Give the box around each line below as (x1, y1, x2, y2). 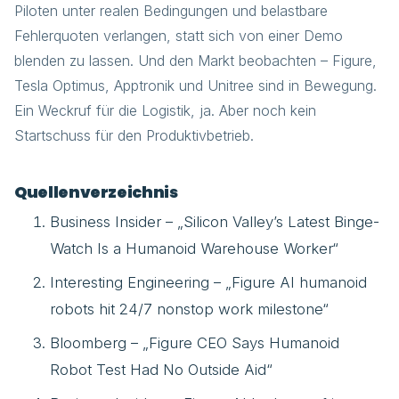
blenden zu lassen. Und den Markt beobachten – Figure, (14, 52, 377, 69)
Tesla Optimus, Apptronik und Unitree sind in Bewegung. (14, 77, 377, 94)
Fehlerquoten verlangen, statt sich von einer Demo (14, 27, 343, 45)
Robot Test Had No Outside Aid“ (50, 361, 273, 379)
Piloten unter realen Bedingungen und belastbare (14, 2, 328, 20)
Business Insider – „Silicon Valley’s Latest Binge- (50, 213, 379, 231)
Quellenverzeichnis (14, 182, 178, 203)
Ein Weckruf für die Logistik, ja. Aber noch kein (14, 102, 316, 119)
